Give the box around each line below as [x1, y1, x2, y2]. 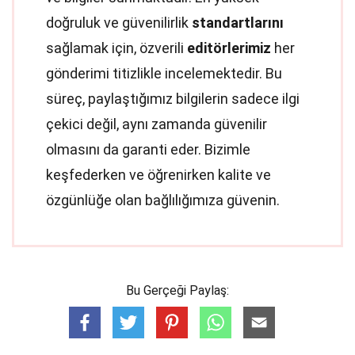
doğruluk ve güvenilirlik [46, 14, 192, 31]
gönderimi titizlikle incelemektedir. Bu [46, 65, 282, 82]
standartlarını [192, 14, 284, 31]
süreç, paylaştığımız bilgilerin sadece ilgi [46, 90, 300, 107]
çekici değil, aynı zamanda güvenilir [46, 116, 267, 132]
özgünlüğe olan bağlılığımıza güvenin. [46, 192, 280, 208]
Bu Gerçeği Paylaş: [126, 283, 229, 298]
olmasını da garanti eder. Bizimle [46, 141, 250, 158]
